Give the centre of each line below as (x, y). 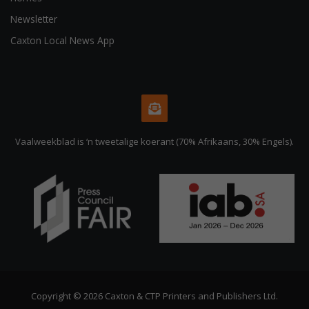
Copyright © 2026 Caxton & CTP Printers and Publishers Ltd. (154, 296)
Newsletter (34, 19)
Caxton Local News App (62, 41)
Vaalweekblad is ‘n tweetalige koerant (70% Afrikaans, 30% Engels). (154, 142)
